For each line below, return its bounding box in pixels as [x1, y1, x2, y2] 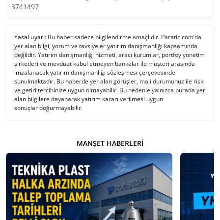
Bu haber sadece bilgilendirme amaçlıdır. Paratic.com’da [46, 32, 201, 41]
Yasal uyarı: [14, 32, 46, 41]
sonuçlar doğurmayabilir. [14, 103, 82, 112]
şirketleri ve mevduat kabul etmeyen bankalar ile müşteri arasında [14, 59, 195, 68]
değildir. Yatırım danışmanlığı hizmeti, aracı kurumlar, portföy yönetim [14, 50, 205, 59]
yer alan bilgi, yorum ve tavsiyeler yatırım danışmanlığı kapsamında [14, 41, 197, 50]
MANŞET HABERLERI [77, 138, 143, 148]
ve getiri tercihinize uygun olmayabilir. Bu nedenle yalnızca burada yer [14, 85, 205, 94]
